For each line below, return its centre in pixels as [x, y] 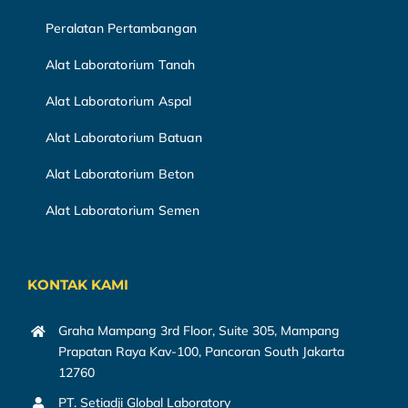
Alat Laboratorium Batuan [124, 138]
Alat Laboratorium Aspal [119, 102]
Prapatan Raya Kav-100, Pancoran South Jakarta [201, 352]
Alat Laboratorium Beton [120, 174]
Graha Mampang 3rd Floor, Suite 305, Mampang [199, 331]
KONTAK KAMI [78, 285]
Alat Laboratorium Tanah [121, 65]
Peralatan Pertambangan [122, 29]
